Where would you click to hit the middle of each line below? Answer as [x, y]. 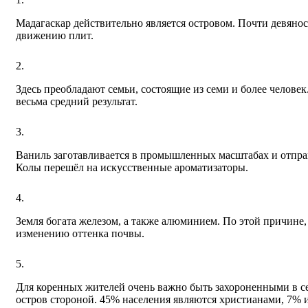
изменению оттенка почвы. [80, 233]
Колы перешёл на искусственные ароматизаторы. [132, 167]
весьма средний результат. [77, 101]
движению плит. [55, 35]
